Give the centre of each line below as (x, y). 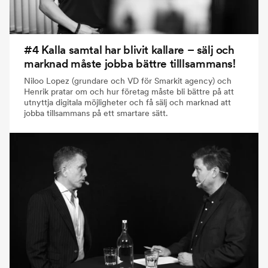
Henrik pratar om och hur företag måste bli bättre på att (129, 92)
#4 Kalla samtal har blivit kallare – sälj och (129, 50)
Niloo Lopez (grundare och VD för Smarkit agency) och (128, 81)
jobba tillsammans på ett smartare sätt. (96, 113)
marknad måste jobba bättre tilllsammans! (130, 64)
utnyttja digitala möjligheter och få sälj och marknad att (127, 103)
